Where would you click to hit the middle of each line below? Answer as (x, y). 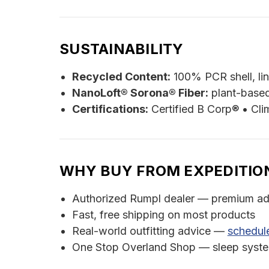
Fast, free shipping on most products (163, 215)
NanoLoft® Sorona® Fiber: (140, 93)
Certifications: (110, 109)
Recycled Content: (121, 77)
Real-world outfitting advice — (150, 231)
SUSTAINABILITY (122, 49)
